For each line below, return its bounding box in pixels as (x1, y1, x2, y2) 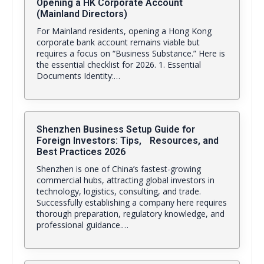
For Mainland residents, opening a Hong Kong (37, 25, 212, 37)
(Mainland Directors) (37, 8, 127, 19)
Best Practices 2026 (37, 146, 126, 157)
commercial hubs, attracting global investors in (37, 174, 214, 186)
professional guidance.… (37, 219, 128, 230)
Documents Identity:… (37, 70, 120, 81)
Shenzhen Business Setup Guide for (37, 124, 195, 135)
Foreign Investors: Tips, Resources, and (37, 135, 219, 146)
